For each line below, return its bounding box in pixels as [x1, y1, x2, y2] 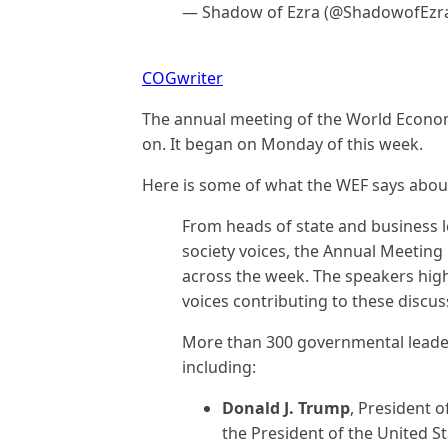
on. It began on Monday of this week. [142, 133, 423, 155]
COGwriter [142, 67, 223, 89]
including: [182, 356, 256, 378]
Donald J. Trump [222, 397, 350, 419]
